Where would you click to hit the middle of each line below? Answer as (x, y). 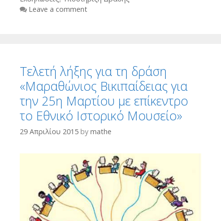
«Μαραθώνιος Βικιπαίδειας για (104, 86)
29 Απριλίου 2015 (49, 131)
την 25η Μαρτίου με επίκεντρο (104, 100)
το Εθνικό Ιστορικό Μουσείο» (101, 115)
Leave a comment (58, 9)
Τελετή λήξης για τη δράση (93, 71)
